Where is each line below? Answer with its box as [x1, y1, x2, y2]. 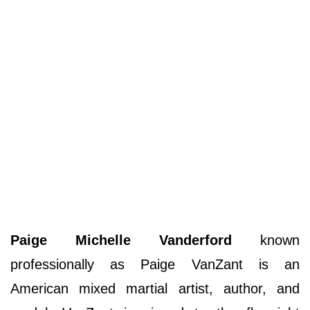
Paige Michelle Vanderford [10, 232, 260, 248]
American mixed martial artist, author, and [10, 280, 300, 296]
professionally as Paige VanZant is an [10, 256, 300, 272]
